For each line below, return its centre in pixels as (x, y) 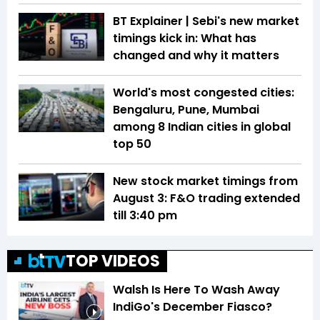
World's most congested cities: (204, 92)
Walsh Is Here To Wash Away (196, 289)
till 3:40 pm (145, 215)
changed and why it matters (196, 55)
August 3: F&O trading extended (206, 198)
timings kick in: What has (185, 38)
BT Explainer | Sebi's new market (206, 21)
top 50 (132, 144)
